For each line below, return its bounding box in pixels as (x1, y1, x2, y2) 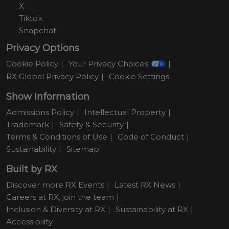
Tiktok (19, 13, 42, 24)
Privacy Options (6, 42, 79, 54)
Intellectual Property (84, 107, 166, 118)
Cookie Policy (6, 59, 58, 69)
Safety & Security (59, 120, 124, 130)
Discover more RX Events (6, 180, 104, 190)
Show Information (6, 91, 89, 103)
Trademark (6, 120, 49, 130)
